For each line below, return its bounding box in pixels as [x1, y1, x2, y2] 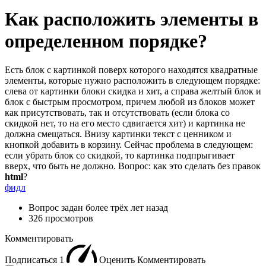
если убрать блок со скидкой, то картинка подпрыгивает [5, 150, 235, 161]
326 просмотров [28, 213, 93, 224]
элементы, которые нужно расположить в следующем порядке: [5, 75, 260, 86]
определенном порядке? [5, 30, 207, 52]
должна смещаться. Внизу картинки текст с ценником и [5, 129, 232, 140]
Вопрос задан [28, 202, 85, 213]
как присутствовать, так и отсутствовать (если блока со [5, 107, 230, 118]
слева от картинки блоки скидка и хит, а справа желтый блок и [5, 86, 261, 97]
